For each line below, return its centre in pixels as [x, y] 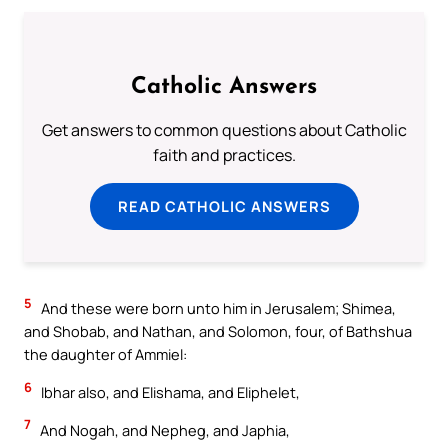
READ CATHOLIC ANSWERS [224, 206]
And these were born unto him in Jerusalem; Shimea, [217, 308]
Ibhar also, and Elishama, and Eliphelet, [169, 392]
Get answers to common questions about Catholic [224, 130]
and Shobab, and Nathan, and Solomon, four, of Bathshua [218, 331]
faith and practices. [224, 155]
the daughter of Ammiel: [105, 354]
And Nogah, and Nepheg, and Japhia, [163, 429]
